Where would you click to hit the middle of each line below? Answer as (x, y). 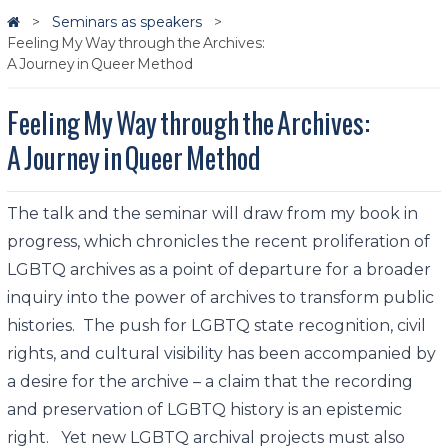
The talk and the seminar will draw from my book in (212, 213)
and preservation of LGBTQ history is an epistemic (204, 409)
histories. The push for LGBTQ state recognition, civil (216, 325)
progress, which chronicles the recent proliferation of (218, 241)
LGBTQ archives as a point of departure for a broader (218, 269)
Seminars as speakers (128, 22)
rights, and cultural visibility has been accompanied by (221, 353)
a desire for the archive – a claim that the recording (209, 381)
